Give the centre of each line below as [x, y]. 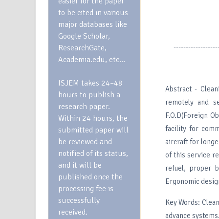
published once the [90, 177]
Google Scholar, [84, 36]
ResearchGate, [82, 48]
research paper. [84, 107]
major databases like [93, 24]
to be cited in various [93, 13]
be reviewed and [85, 142]
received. [74, 212]
